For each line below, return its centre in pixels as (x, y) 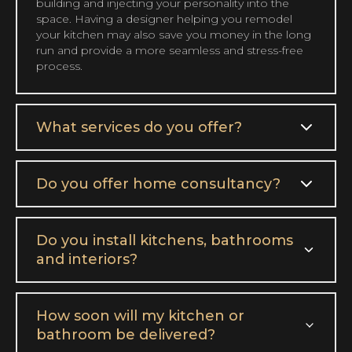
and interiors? (87, 260)
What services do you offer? (139, 128)
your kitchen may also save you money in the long (174, 35)
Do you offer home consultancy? (158, 184)
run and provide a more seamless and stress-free (170, 51)
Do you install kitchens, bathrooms (165, 241)
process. (59, 66)
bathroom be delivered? (126, 335)
